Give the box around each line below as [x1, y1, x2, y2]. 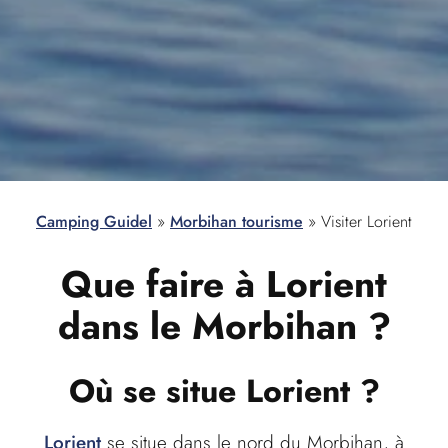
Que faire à [61, 257, 266, 311]
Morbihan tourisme [170, 210, 303, 234]
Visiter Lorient [321, 210, 412, 234]
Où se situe [68, 367, 246, 414]
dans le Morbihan [57, 299, 357, 353]
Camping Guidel [36, 210, 152, 234]
